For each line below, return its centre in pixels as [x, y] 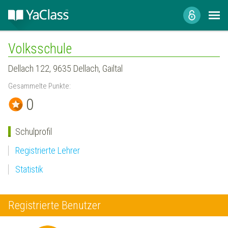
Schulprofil [33, 131]
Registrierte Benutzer [54, 205]
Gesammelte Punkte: [39, 86]
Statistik [29, 169]
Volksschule [40, 49]
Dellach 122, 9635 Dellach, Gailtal [65, 68]
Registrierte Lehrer [47, 150]
